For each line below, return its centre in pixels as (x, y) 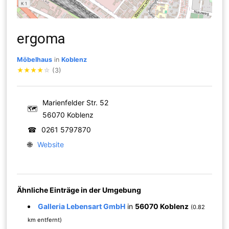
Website (51, 144)
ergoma (41, 38)
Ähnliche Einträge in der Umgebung (79, 190)
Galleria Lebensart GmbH (82, 206)
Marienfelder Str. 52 (76, 102)
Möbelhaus (35, 59)
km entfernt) (45, 220)
